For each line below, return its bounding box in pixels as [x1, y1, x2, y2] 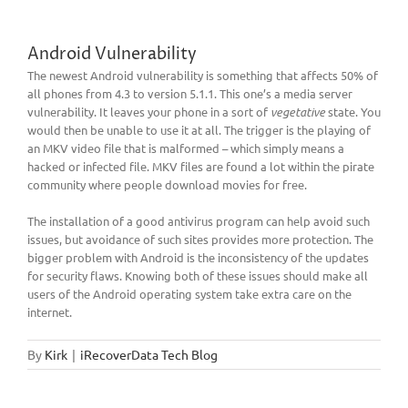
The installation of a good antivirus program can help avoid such [27, 212, 370, 229]
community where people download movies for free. [27, 176, 307, 192]
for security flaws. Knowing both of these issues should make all [27, 267, 368, 283]
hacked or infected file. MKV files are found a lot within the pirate [27, 158, 374, 174]
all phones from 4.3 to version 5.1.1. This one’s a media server [27, 85, 352, 101]
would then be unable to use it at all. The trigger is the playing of [27, 121, 371, 138]
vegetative [270, 103, 328, 120]
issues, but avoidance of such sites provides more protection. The [27, 230, 373, 247]
